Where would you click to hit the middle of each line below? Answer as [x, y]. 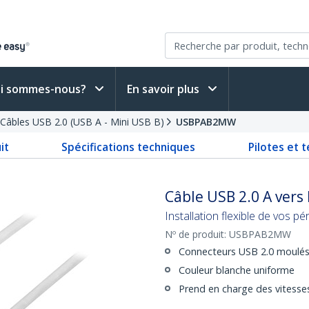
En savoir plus [165, 89]
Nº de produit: [197, 234]
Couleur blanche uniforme [237, 270]
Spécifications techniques [128, 147]
